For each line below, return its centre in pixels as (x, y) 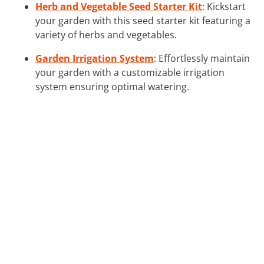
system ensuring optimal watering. (112, 86)
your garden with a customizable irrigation (130, 72)
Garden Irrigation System (95, 58)
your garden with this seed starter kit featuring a (143, 20)
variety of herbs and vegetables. (106, 34)
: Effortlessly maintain (202, 58)
